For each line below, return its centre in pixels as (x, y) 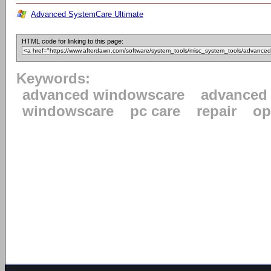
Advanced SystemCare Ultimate (87, 15)
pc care (155, 112)
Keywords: (53, 79)
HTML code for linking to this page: (73, 41)
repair (217, 112)
